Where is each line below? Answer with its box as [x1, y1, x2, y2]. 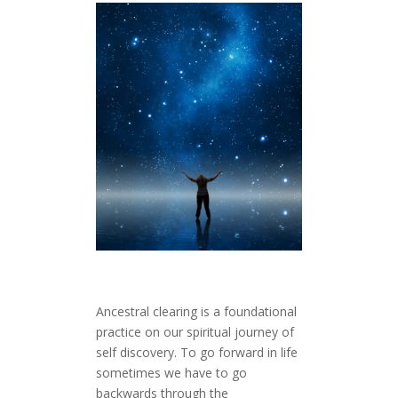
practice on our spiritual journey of [95, 323, 294, 341]
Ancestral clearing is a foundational [95, 303, 297, 321]
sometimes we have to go [95, 364, 247, 382]
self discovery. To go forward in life [95, 344, 298, 362]
